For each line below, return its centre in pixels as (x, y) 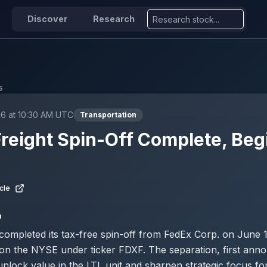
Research (114, 19)
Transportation (108, 115)
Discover (47, 19)
